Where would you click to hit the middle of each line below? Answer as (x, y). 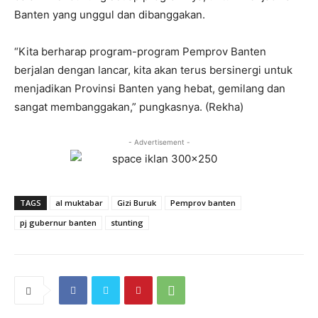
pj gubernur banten (58, 223)
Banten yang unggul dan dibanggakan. (110, 15)
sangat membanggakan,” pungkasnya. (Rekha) (129, 107)
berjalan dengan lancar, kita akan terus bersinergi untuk (153, 70)
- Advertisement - (159, 142)
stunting (127, 223)
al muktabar (79, 203)
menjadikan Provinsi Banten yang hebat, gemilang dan (150, 89)
